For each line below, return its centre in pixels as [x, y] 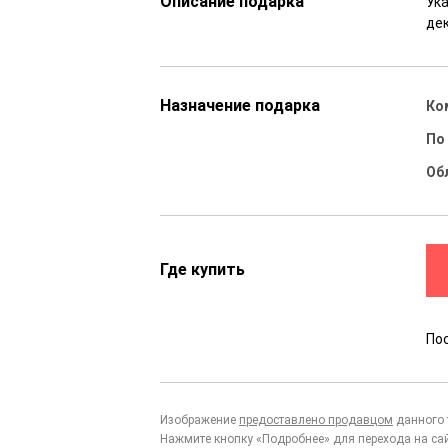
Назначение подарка [240, 106]
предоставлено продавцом [316, 420]
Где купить [202, 270]
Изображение [199, 420]
